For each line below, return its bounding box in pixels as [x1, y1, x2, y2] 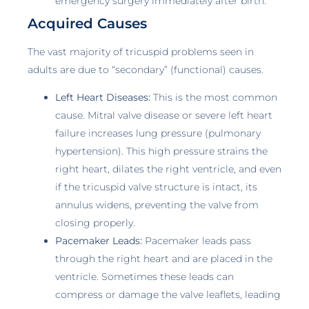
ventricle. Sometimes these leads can [55, 270, 234, 283]
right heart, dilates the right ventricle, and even [55, 163, 281, 175]
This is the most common [150, 91, 277, 103]
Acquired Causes [28, 14, 147, 32]
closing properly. [55, 217, 135, 229]
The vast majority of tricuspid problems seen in [28, 45, 254, 58]
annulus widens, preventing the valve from [55, 199, 259, 211]
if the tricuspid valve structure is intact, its [55, 181, 257, 193]
